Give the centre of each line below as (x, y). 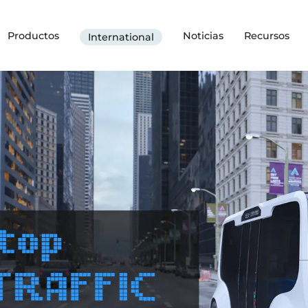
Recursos (267, 35)
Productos (33, 35)
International (121, 37)
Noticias (203, 35)
